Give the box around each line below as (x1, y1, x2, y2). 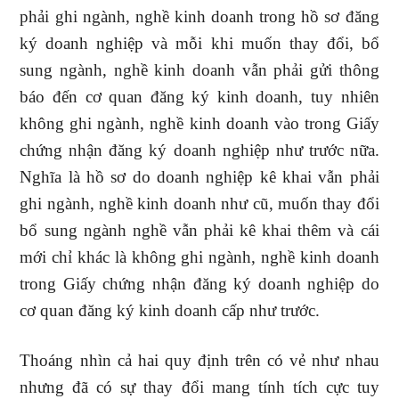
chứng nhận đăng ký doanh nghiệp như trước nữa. (20, 141, 379, 159)
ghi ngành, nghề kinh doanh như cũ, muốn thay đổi (20, 194, 379, 213)
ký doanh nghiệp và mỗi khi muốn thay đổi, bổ (20, 34, 379, 53)
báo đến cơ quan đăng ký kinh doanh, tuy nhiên (20, 87, 379, 106)
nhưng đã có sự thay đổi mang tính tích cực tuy (20, 378, 379, 396)
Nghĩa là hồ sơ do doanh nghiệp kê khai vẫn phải (20, 167, 379, 186)
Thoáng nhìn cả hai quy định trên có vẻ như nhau (20, 351, 379, 370)
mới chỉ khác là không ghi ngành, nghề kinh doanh (20, 248, 379, 266)
